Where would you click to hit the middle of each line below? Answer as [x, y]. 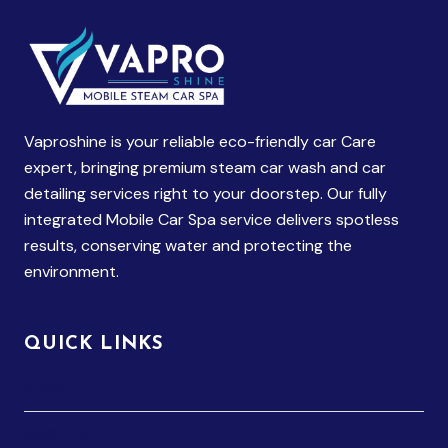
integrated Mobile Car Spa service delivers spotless [211, 220]
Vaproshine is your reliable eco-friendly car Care [200, 142]
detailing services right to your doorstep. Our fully [205, 194]
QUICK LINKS [94, 345]
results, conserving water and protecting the [188, 246]
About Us [58, 432]
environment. [71, 272]
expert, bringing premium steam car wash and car [205, 168]
